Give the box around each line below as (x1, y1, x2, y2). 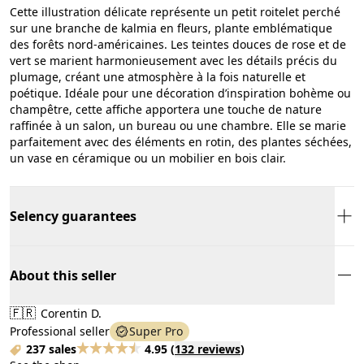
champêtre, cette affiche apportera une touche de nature (10, 101, 322, 117)
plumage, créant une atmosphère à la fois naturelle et (10, 68, 305, 84)
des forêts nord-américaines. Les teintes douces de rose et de (10, 36, 346, 52)
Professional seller (10, 323, 110, 339)
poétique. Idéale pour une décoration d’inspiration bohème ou (10, 84, 351, 101)
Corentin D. (37, 305, 102, 321)
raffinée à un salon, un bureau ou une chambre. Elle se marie (10, 117, 346, 133)
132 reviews (175, 340, 240, 357)
